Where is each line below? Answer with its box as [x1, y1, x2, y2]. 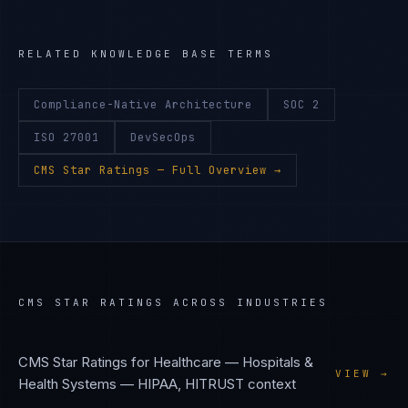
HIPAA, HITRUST [138, 375, 244, 393]
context [244, 375, 296, 393]
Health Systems [18, 375, 117, 393]
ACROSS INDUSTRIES [164, 296, 328, 309]
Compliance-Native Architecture [34, 97, 252, 112]
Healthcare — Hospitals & [153, 353, 313, 371]
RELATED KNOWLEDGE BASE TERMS [18, 47, 273, 60]
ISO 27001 [34, 130, 99, 145]
